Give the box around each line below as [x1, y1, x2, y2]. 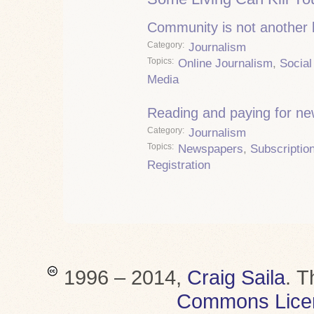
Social [280, 56, 312, 70]
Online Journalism [178, 56, 273, 70]
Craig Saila [187, 266, 285, 289]
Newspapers [178, 142, 243, 156]
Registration [147, 158, 210, 172]
